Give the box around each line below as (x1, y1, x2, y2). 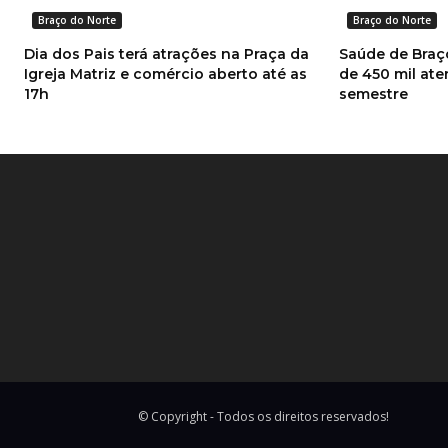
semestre (338, 85, 408, 104)
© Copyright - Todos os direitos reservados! (138, 407, 389, 425)
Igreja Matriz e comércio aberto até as (24, 65, 307, 84)
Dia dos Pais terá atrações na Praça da (24, 45, 309, 64)
